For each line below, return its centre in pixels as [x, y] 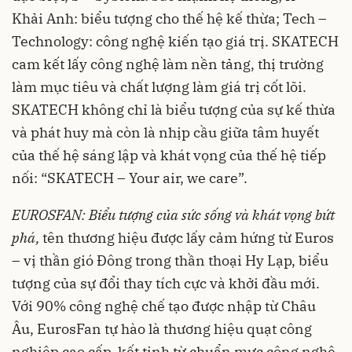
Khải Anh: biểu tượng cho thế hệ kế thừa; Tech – [169, 18]
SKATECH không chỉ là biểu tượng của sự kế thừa [174, 109]
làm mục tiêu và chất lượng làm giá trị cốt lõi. [159, 86]
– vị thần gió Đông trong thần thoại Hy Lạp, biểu [170, 260]
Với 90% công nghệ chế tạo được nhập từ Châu [164, 306]
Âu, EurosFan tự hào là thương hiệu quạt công [162, 328]
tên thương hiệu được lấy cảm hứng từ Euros [188, 237]
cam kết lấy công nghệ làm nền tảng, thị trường [168, 64]
